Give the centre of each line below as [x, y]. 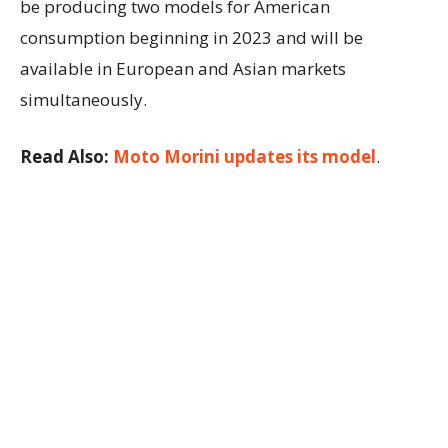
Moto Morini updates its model [244, 157]
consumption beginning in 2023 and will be [191, 38]
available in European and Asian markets [183, 69]
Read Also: [66, 157]
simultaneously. [83, 100]
